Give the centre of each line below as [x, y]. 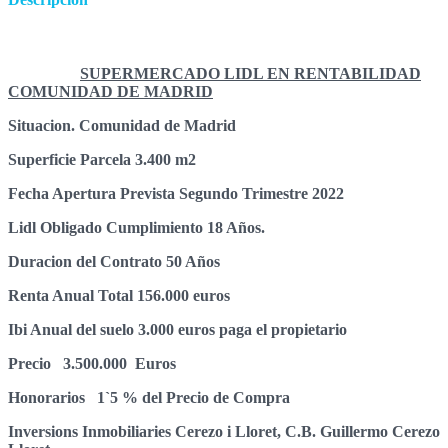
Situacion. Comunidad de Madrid [122, 125]
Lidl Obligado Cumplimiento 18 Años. [136, 227]
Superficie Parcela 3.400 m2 [102, 159]
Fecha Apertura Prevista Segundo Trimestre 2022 [176, 193]
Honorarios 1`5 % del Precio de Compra [149, 397]
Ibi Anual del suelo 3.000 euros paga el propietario [177, 329]
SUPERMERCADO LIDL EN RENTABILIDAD [250, 73]
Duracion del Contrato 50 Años [114, 261]
